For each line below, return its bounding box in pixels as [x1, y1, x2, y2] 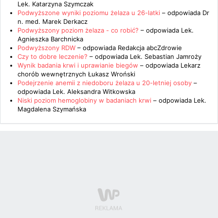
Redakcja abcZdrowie [118, 44, 182, 52]
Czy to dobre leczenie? [18, 53, 88, 60]
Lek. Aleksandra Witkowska [53, 88, 135, 95]
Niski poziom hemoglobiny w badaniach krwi [18, 96, 151, 104]
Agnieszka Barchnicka [18, 35, 83, 43]
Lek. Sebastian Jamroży [130, 53, 201, 60]
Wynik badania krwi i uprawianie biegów [18, 61, 140, 69]
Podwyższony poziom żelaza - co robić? [18, 26, 139, 34]
